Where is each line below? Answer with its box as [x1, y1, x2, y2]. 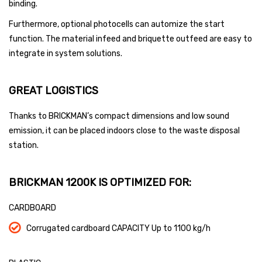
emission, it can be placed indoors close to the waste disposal [9, 125, 240, 136]
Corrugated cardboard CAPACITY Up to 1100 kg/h [26, 223, 211, 233]
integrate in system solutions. [9, 48, 122, 58]
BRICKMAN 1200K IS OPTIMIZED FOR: [9, 175, 191, 189]
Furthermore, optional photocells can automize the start [9, 19, 225, 29]
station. [9, 140, 39, 150]
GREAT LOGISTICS [9, 84, 98, 97]
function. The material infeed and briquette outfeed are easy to [9, 33, 252, 44]
